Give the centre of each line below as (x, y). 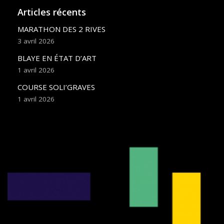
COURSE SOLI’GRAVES (56, 87)
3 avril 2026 (36, 41)
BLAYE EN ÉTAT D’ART (57, 58)
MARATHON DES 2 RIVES (61, 29)
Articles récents (52, 12)
